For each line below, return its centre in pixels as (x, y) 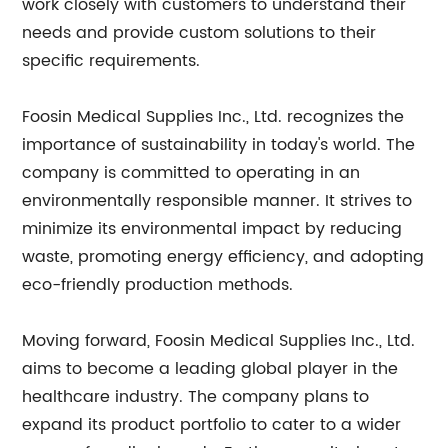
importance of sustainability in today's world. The (219, 145)
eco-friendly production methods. (158, 285)
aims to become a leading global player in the (210, 369)
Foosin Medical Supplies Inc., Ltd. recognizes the (213, 117)
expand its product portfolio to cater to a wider (212, 425)
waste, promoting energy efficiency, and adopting (223, 257)
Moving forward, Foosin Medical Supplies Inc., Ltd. (219, 341)
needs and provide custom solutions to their (199, 33)
